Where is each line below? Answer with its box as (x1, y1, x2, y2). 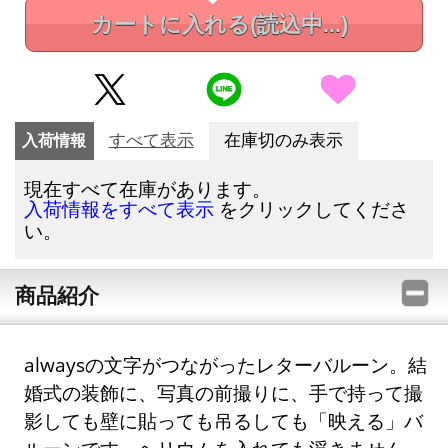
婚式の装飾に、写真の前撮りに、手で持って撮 (24, 379, 424, 405)
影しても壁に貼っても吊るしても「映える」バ (24, 407, 424, 433)
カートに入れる (90, 12, 250, 38)
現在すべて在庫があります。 (24, 175, 272, 201)
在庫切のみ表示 (223, 130, 343, 150)
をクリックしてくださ (214, 195, 410, 221)
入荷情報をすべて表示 (24, 198, 215, 220)
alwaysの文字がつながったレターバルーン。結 (24, 351, 428, 377)
